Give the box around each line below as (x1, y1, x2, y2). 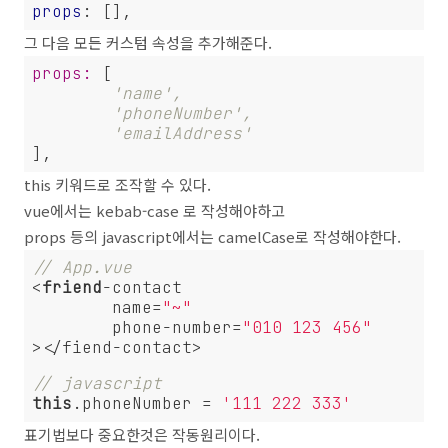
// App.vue (32, 257, 132, 278)
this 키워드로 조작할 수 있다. (24, 174, 211, 195)
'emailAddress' (112, 123, 252, 144)
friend (42, 277, 102, 298)
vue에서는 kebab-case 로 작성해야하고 (24, 200, 285, 221)
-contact (102, 277, 182, 298)
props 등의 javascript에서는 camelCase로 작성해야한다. (24, 226, 401, 247)
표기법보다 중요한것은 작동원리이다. (24, 424, 260, 445)
